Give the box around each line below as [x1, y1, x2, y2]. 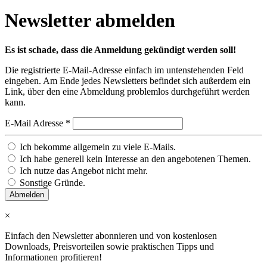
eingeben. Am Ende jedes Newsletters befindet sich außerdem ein [5, 75, 250, 86]
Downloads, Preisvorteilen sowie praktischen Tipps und [5, 241, 214, 252]
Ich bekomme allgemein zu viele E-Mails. [17, 141, 176, 152]
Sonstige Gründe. [17, 177, 85, 188]
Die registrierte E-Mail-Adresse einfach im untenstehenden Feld [5, 64, 244, 75]
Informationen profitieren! [5, 252, 102, 262]
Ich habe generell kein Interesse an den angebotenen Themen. [17, 153, 251, 164]
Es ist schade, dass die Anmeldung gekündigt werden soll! [5, 44, 236, 55]
